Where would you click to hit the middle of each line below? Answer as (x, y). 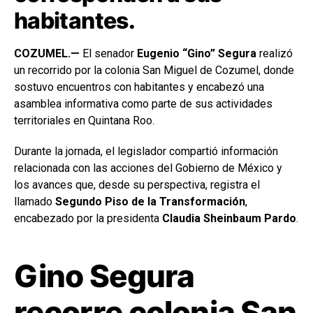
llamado (35, 201)
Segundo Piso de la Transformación (150, 201)
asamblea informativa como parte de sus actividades (143, 103)
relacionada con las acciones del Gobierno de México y (148, 168)
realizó (275, 53)
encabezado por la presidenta (88, 218)
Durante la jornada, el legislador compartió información (146, 151)
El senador (108, 53)
